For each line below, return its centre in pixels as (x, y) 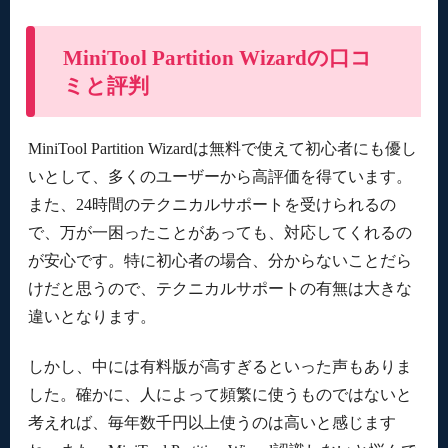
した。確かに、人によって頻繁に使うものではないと (219, 394)
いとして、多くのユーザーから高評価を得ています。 (219, 176)
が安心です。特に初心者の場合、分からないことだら (219, 260)
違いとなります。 (91, 316)
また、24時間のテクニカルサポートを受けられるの (211, 204)
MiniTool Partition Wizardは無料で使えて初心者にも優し (222, 148)
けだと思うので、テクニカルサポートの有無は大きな (219, 288)
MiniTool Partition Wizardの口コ (217, 57)
